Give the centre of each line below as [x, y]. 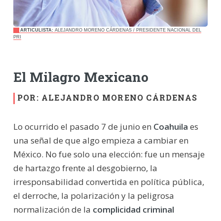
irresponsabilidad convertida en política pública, [109, 182]
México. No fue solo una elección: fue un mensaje [109, 154]
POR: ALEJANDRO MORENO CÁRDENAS [107, 97]
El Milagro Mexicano [81, 77]
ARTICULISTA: [37, 30]
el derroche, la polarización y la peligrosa [93, 195]
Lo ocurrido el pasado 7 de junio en [83, 126]
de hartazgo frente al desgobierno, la [85, 168]
